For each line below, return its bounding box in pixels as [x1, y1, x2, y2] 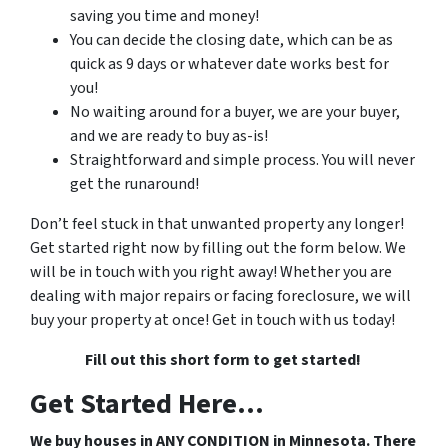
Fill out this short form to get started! [84, 348, 364, 371]
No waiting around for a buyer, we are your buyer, [70, 100, 400, 123]
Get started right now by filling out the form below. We [30, 236, 406, 259]
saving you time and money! [70, 4, 259, 27]
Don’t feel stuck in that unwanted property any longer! [30, 212, 404, 235]
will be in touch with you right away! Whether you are [30, 260, 392, 283]
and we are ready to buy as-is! [70, 124, 268, 147]
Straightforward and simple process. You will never [70, 148, 415, 171]
